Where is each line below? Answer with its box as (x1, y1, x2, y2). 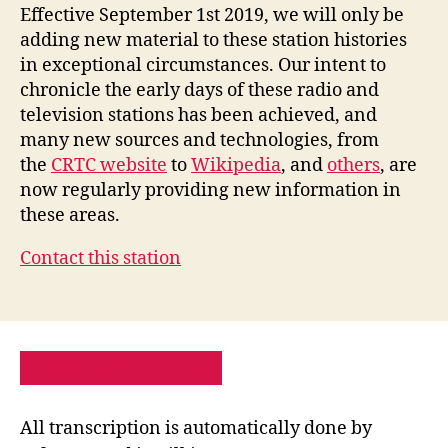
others (327, 153, 380, 177)
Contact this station (20, 246, 181, 270)
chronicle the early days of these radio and (20, 78, 379, 102)
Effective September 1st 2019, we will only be (20, 3, 404, 27)
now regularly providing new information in (20, 178, 401, 202)
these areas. (20, 203, 120, 227)
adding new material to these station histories (20, 28, 407, 52)
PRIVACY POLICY (34, 361, 127, 374)
